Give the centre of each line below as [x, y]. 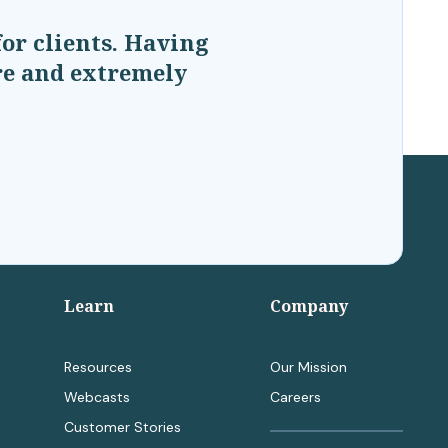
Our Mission [308, 367]
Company [309, 306]
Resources [97, 367]
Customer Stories [122, 427]
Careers [295, 397]
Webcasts [96, 397]
